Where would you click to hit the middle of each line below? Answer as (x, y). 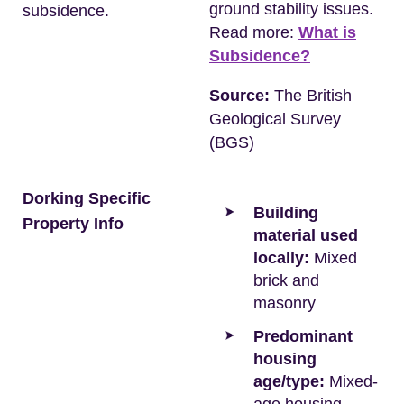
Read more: (254, 32)
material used (306, 235)
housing (285, 359)
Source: (239, 96)
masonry (285, 303)
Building (286, 213)
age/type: (289, 381)
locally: (281, 258)
